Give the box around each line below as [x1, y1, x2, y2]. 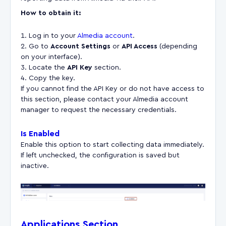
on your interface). [21, 53, 82, 61]
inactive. [21, 162, 49, 169]
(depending [157, 42, 197, 50]
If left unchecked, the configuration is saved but [21, 151, 180, 159]
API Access [122, 42, 157, 50]
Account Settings [50, 42, 110, 50]
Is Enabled [21, 129, 60, 138]
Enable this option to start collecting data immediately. [21, 141, 204, 148]
